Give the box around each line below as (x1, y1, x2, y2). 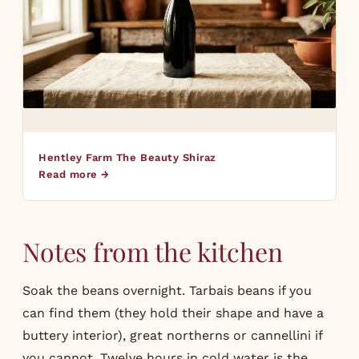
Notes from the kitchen (22, 233, 283, 268)
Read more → (38, 167, 110, 180)
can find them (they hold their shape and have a (22, 305, 324, 321)
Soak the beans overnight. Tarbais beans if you (22, 282, 312, 298)
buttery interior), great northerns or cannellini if (22, 327, 322, 343)
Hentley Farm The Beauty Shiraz (38, 151, 216, 163)
